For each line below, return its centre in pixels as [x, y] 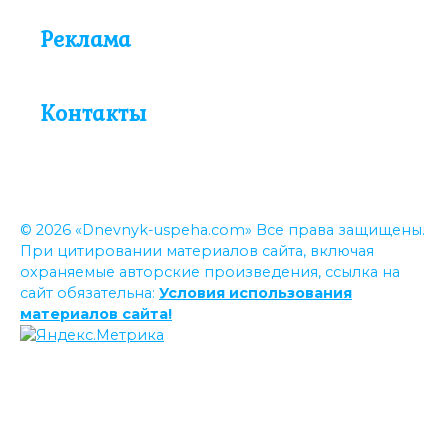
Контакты [93, 113]
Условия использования [255, 293]
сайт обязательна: [89, 293]
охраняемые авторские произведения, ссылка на [210, 272]
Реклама [85, 39]
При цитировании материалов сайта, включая [197, 251]
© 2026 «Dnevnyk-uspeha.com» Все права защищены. [222, 230]
